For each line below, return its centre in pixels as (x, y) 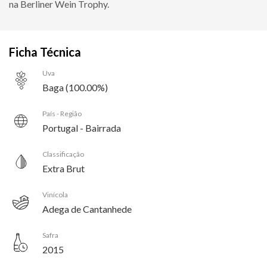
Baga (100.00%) (75, 87)
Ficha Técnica (45, 52)
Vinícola (55, 194)
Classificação (63, 154)
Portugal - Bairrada (82, 128)
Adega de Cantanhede (87, 209)
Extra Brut (63, 168)
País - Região (62, 113)
